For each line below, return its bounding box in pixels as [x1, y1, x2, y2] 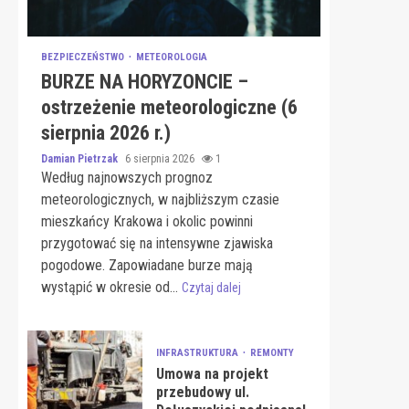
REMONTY [249, 347, 294, 359]
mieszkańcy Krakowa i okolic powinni [41, 213, 253, 230]
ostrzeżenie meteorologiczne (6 [41, 96, 298, 119]
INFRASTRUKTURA [155, 347, 241, 359]
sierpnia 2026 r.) [41, 121, 171, 144]
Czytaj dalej [182, 280, 241, 295]
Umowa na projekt [155, 365, 268, 383]
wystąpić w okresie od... [41, 278, 182, 296]
